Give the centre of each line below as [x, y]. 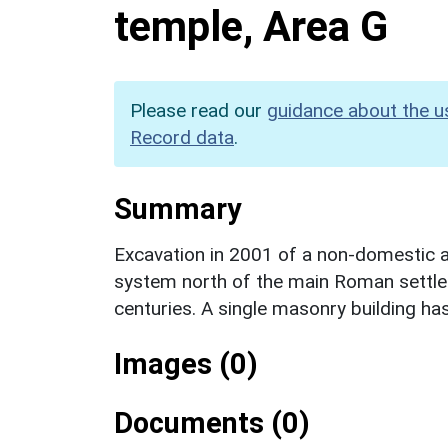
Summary [177, 208]
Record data [182, 137]
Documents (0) [212, 422]
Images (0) [186, 363]
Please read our [198, 110]
